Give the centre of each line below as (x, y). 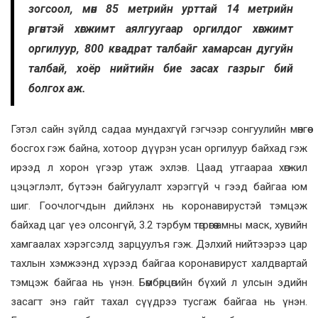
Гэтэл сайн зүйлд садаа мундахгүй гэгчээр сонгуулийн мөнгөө (159, 130)
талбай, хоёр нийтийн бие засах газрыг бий (161, 69)
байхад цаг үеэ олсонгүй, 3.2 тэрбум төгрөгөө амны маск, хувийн (159, 225)
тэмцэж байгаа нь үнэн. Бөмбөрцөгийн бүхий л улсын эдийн (159, 283)
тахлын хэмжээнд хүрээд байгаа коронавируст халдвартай (159, 264)
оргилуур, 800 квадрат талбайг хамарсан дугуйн (161, 49)
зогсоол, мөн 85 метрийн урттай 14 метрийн (161, 9)
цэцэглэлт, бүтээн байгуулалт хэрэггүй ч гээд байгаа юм (159, 187)
